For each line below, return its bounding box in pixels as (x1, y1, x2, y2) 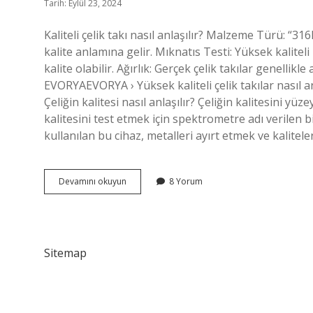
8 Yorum (169, 175, 203, 187)
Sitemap (44, 245, 87, 261)
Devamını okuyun (59, 175, 126, 187)
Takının (126, 187, 154, 199)
